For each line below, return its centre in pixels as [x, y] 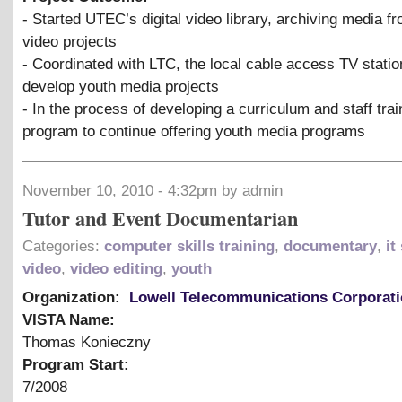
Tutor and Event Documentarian [160, 218]
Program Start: [78, 364]
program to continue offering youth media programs [194, 131]
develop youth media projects [121, 86]
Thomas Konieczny [87, 342]
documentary [330, 246]
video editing [116, 268]
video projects [70, 41]
